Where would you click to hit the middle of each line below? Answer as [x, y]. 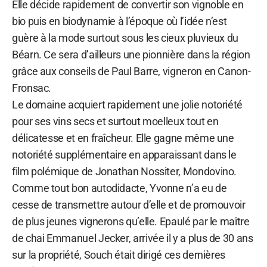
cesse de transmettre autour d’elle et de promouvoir [129, 204]
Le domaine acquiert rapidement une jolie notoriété [128, 104]
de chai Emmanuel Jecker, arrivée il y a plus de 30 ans [133, 238]
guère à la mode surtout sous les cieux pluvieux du [125, 38]
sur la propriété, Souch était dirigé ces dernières [119, 254]
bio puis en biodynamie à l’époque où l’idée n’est [119, 21]
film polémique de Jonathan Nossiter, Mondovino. [125, 171]
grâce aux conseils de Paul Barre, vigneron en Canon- [131, 71]
